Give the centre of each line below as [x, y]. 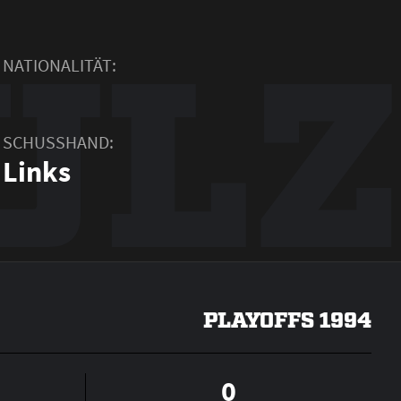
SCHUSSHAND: [58, 142]
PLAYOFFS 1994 [287, 318]
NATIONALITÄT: [59, 65]
